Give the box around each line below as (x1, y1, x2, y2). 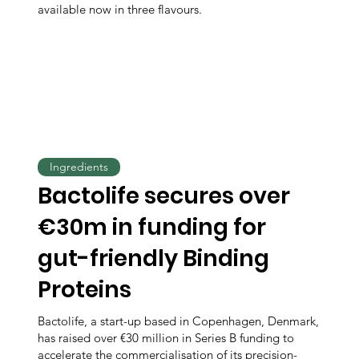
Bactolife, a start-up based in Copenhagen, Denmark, (38, 313, 320, 329)
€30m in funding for (38, 212, 267, 244)
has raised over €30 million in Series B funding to (38, 330, 295, 346)
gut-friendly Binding (38, 243, 270, 275)
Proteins (38, 274, 132, 306)
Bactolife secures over (38, 180, 291, 212)
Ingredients (50, 159, 109, 175)
